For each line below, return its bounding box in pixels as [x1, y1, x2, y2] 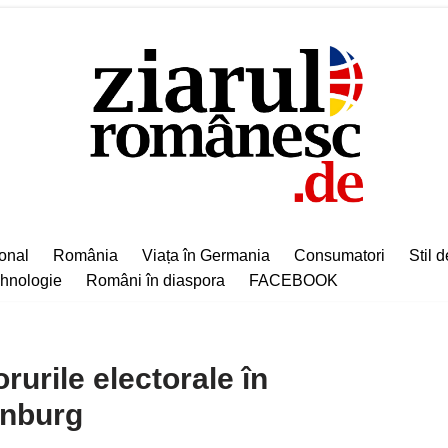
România [53, 246, 118, 264]
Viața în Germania [142, 246, 270, 264]
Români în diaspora [86, 271, 225, 289]
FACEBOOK [249, 271, 338, 289]
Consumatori [294, 246, 385, 264]
